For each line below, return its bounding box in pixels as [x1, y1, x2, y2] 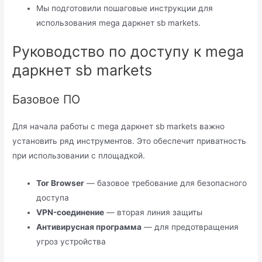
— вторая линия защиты [104, 208, 203, 218]
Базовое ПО [12, 92, 81, 107]
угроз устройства [36, 237, 106, 247]
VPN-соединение [36, 208, 105, 218]
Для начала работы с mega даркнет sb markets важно [12, 122, 225, 132]
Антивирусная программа [36, 222, 142, 232]
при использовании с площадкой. [12, 151, 146, 161]
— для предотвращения [142, 222, 239, 232]
